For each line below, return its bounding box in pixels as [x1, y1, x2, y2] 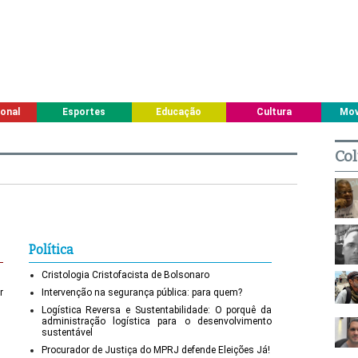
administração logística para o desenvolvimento [41, 315, 272, 327]
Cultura [256, 106, 292, 117]
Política [28, 241, 74, 257]
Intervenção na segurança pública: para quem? [41, 286, 242, 298]
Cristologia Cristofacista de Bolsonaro [41, 268, 209, 280]
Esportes [62, 106, 106, 117]
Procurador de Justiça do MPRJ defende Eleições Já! [41, 344, 270, 356]
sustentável [41, 326, 93, 338]
